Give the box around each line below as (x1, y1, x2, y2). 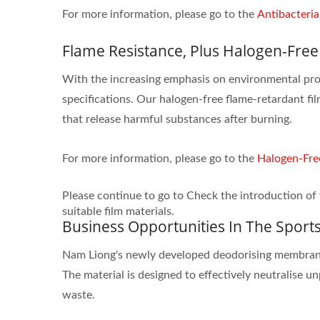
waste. (62, 289, 95, 301)
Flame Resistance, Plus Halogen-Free (62, 41, 319, 61)
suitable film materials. (62, 206, 174, 217)
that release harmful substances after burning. (62, 114, 292, 125)
